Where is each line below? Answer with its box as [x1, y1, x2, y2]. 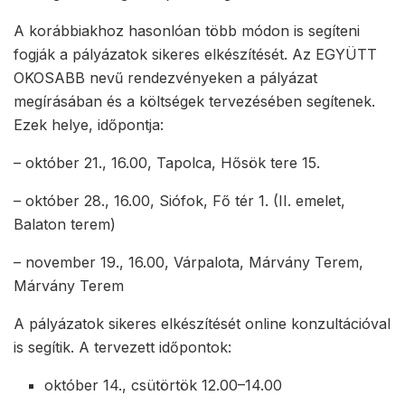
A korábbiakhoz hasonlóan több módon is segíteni [14, 22, 360, 41]
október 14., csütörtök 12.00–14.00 [44, 376, 283, 395]
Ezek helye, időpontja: [14, 116, 164, 135]
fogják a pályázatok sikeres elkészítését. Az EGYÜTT [14, 45, 377, 64]
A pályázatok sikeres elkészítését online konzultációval [14, 315, 391, 334]
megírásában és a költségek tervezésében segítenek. [14, 92, 375, 111]
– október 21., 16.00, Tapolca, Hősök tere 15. [14, 154, 320, 173]
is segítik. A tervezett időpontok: [14, 338, 231, 357]
